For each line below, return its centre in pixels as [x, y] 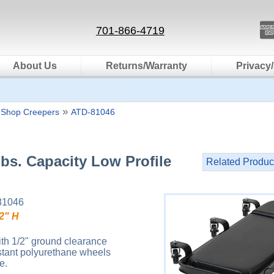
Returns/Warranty [146, 66]
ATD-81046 [93, 112]
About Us [35, 66]
